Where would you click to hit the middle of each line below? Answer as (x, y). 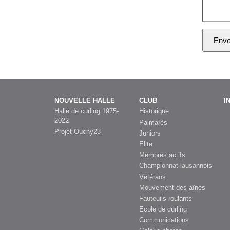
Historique (154, 111)
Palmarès (153, 122)
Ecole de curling (163, 209)
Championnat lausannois (176, 166)
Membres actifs (162, 155)
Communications (164, 220)
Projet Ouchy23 (78, 131)
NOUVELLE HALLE (85, 101)
